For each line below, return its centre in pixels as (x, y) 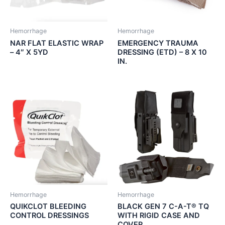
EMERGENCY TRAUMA (158, 43)
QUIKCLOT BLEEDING (48, 207)
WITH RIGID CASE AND (159, 216)
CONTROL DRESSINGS (49, 216)
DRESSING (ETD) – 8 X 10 (162, 52)
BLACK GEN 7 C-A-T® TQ (163, 207)
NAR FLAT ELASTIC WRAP (57, 43)
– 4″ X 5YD (29, 52)
